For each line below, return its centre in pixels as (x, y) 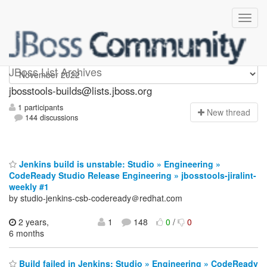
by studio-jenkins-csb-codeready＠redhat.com (96, 198)
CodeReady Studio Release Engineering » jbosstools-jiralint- (133, 175)
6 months (27, 233)
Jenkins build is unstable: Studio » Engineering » (119, 164)
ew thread (232, 112)
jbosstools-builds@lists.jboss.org (80, 91)
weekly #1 (29, 186)
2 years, (32, 221)
